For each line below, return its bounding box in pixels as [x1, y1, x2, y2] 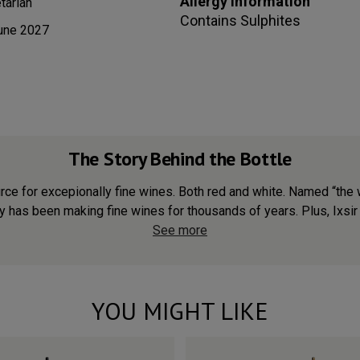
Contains [180, 12, 240, 30]
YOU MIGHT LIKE [92, 295, 268, 327]
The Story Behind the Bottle [68, 146, 292, 172]
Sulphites [240, 12, 301, 30]
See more [153, 223, 207, 239]
